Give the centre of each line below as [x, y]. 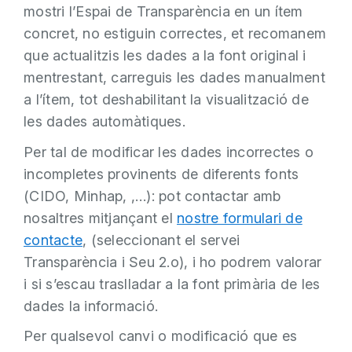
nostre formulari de [240, 218]
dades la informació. [91, 306]
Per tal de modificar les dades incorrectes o [169, 152]
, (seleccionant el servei [161, 240]
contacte [53, 240]
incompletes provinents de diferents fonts [161, 174]
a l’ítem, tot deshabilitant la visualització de [166, 99]
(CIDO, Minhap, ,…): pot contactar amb [152, 196]
